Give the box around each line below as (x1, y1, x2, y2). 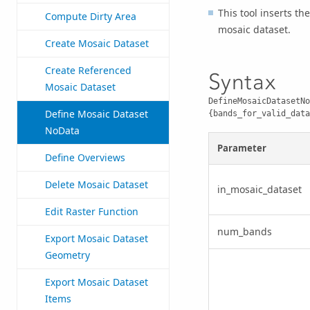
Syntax (208, 69, 276, 95)
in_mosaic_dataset (217, 183, 302, 197)
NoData (45, 124, 80, 138)
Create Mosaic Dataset (45, 37, 149, 51)
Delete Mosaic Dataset (45, 178, 148, 192)
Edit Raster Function (45, 205, 138, 219)
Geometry (45, 248, 90, 262)
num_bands (217, 225, 272, 239)
